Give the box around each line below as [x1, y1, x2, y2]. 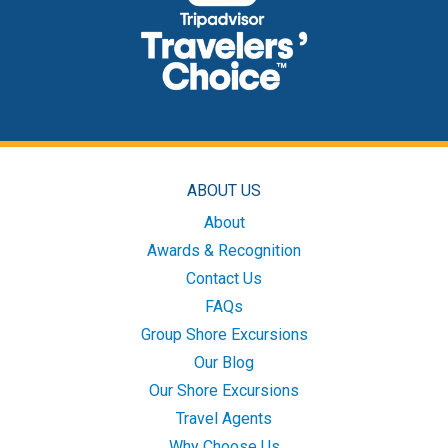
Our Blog [194, 353, 254, 373]
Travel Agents [176, 409, 272, 429]
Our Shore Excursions [149, 381, 299, 401]
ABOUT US [187, 181, 261, 201]
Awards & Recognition [147, 241, 301, 261]
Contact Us [186, 269, 262, 289]
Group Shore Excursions [140, 325, 308, 345]
